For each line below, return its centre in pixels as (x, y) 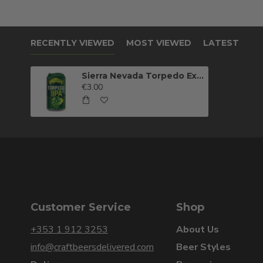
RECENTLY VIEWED (73, 43)
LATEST (221, 43)
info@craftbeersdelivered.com (92, 247)
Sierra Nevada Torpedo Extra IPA (200, 76)
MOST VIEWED (159, 43)
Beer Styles (203, 247)
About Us (198, 230)
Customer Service (81, 208)
